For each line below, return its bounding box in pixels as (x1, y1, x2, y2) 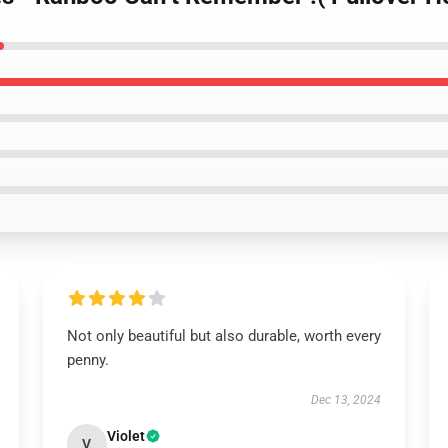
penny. (66, 351, 109, 369)
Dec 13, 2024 (311, 393, 382, 407)
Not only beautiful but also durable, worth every (66, 327, 381, 345)
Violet (106, 428, 145, 444)
